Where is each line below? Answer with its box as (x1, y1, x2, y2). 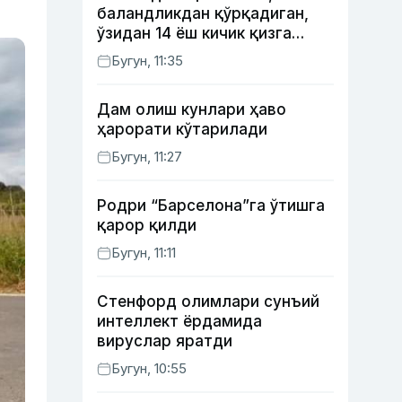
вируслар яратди (97, 332, 232, 350)
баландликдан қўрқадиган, (97, 4, 309, 22)
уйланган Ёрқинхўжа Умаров (97, 44, 319, 62)
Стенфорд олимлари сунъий (97, 293, 319, 310)
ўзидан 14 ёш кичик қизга (97, 24, 292, 42)
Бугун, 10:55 (111, 360, 187, 377)
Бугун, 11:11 (111, 244, 176, 261)
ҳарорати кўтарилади (97, 120, 267, 138)
